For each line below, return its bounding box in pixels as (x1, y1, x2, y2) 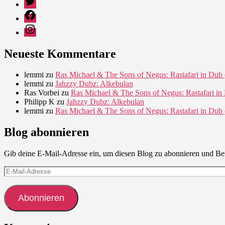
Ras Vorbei (24, 88, 59, 97)
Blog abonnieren (4, 126, 89, 139)
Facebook (24, 8, 55, 17)
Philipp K (24, 97, 55, 106)
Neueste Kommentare (4, 47, 116, 60)
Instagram (24, 22, 55, 31)
